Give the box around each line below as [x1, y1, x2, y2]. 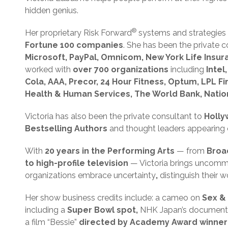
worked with [25, 65, 71, 74]
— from [175, 146, 207, 156]
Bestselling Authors [25, 124, 107, 133]
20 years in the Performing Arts [45, 146, 175, 156]
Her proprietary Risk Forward [25, 28, 132, 38]
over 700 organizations [71, 65, 168, 74]
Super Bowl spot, [67, 205, 140, 215]
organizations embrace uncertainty [25, 170, 156, 180]
